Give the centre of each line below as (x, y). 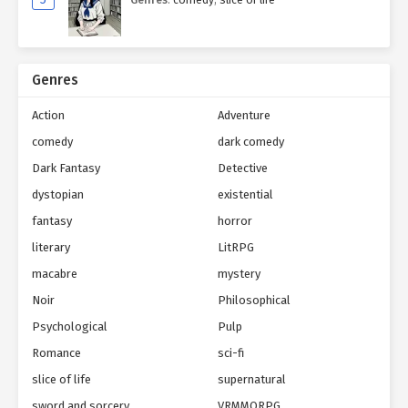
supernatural (252, 379)
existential (245, 194)
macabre (55, 274)
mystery (239, 274)
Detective (243, 168)
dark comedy (251, 142)
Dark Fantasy (66, 168)
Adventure (244, 115)
